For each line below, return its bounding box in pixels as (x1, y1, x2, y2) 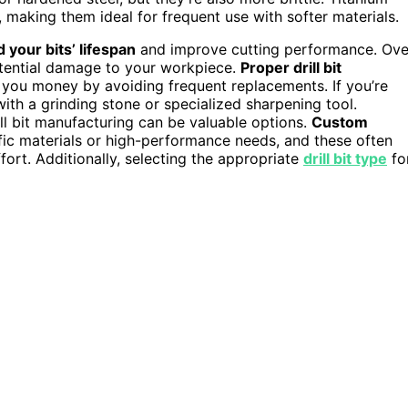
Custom (311, 112, 368, 131)
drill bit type (303, 148, 387, 168)
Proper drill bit (240, 57, 342, 76)
